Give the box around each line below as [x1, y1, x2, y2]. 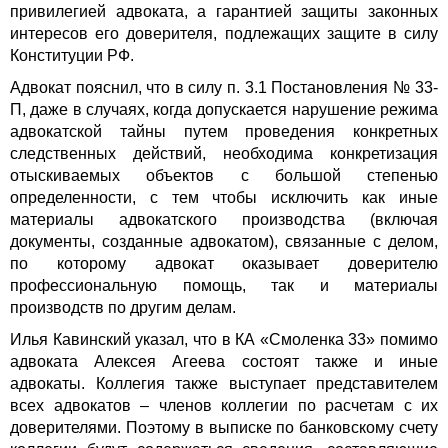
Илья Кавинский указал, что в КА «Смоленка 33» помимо [10, 331, 438, 349]
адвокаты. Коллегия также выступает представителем [10, 375, 438, 393]
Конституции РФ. [10, 47, 134, 65]
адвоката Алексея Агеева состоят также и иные [10, 353, 438, 371]
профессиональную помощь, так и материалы [10, 277, 438, 295]
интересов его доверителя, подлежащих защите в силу [10, 25, 438, 43]
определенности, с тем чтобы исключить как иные [10, 189, 438, 207]
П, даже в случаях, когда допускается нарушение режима [10, 101, 438, 119]
